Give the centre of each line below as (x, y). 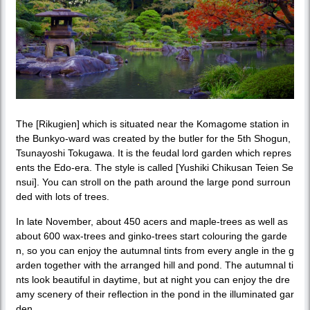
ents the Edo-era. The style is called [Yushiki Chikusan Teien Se (155, 168)
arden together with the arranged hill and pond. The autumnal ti (155, 265)
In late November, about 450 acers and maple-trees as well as (152, 222)
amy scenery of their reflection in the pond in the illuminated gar (155, 294)
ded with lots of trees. (63, 197)
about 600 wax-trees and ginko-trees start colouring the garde (152, 236)
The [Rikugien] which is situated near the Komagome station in (153, 124)
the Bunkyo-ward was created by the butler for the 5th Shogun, (153, 139)
